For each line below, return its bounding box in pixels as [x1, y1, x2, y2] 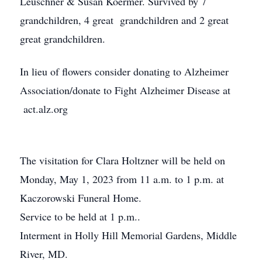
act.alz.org [20, 102, 68, 116]
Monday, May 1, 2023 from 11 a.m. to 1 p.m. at [20, 172, 224, 186]
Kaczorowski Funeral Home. [20, 191, 142, 205]
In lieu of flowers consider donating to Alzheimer [20, 64, 229, 78]
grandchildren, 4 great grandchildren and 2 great [20, 13, 229, 27]
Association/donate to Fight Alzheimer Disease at [20, 83, 230, 97]
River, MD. [20, 247, 68, 261]
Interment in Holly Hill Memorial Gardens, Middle [20, 228, 237, 242]
